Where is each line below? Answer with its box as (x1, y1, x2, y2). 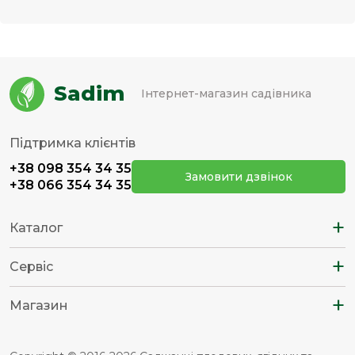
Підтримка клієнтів (10, 135, 136, 151)
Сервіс (10, 259, 53, 275)
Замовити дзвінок (185, 169, 292, 184)
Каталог (10, 220, 63, 236)
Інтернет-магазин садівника (141, 86, 311, 101)
